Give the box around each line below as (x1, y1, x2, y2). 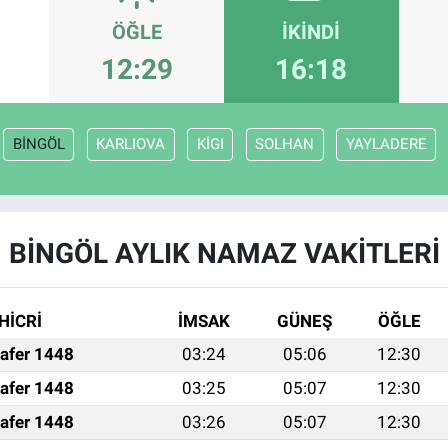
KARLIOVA (96, 135, 166, 154)
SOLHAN (255, 135, 315, 154)
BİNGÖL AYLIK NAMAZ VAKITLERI (8, 237, 440, 271)
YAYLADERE (345, 135, 427, 154)
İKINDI (282, 20, 341, 45)
